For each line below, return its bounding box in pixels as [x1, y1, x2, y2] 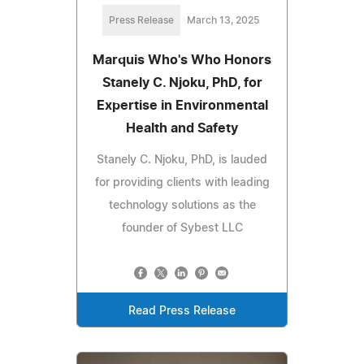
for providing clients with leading [94, 177, 270, 189]
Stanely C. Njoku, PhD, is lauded [97, 154, 267, 167]
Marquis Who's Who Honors [93, 54, 271, 67]
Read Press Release [128, 305, 236, 318]
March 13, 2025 [186, 15, 259, 26]
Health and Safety [126, 122, 238, 136]
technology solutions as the [108, 200, 256, 212]
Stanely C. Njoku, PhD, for [102, 76, 262, 90]
